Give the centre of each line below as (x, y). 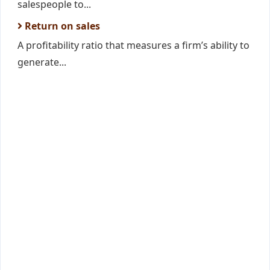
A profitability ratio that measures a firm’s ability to (133, 45)
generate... (42, 62)
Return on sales (61, 26)
